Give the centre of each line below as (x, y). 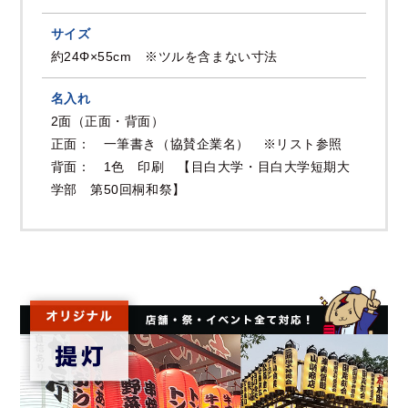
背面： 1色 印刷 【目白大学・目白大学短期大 (200, 167)
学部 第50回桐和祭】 (118, 190)
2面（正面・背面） (107, 122)
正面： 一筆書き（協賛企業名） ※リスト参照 (196, 144)
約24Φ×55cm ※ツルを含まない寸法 (164, 57)
